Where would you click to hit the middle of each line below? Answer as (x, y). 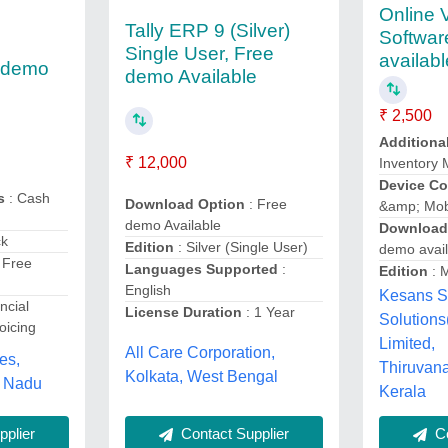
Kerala (403, 391)
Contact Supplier (232, 433)
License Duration (183, 312)
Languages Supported (201, 269)
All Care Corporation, (199, 352)
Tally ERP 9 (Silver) (207, 30)
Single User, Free (199, 53)
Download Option (184, 204)
